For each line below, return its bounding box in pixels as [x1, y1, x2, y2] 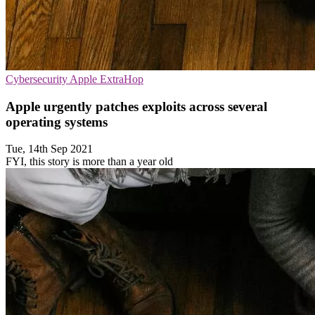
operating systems [6, 114, 108, 129]
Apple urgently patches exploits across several [6, 98, 267, 114]
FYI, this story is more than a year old [6, 155, 173, 168]
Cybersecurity [6, 73, 70, 85]
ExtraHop [100, 73, 143, 85]
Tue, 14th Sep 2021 [6, 143, 93, 155]
